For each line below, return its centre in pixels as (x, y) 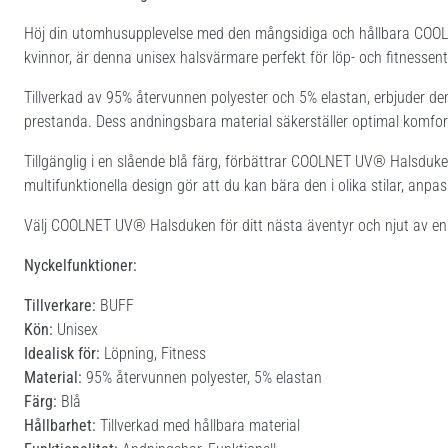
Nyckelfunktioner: (80, 265)
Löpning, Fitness (153, 353)
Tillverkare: (60, 305)
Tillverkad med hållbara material (198, 425)
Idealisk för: (62, 353)
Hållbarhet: (60, 425)
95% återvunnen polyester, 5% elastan (202, 377)
